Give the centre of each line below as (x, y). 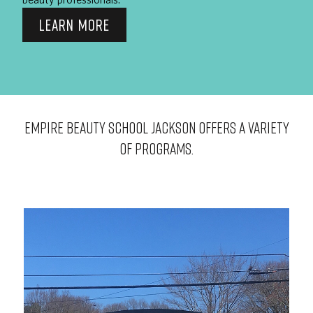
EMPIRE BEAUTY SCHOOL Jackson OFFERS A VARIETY (156, 128)
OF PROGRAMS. (156, 149)
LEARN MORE (74, 25)
